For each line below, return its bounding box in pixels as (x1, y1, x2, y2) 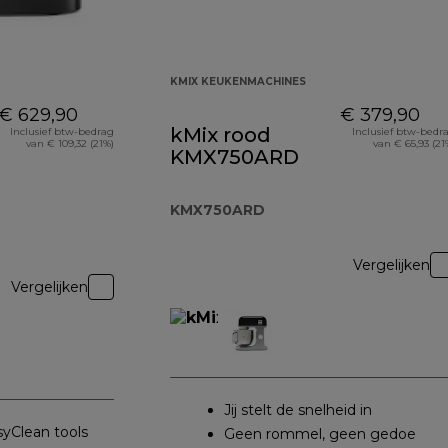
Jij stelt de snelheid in (224, 401, 372, 420)
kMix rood (170, 123, 271, 148)
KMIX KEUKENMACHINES (170, 75, 306, 89)
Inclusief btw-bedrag (10, 125, 114, 139)
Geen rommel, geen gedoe (224, 425, 416, 444)
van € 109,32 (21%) (26, 137, 114, 151)
